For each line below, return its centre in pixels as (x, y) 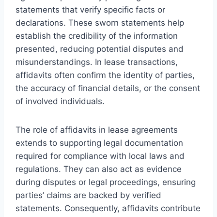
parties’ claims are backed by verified (88, 195)
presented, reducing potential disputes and (100, 49)
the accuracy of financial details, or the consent (108, 88)
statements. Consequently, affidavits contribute (108, 208)
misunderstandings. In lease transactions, (97, 62)
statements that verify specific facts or (90, 9)
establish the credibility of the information (97, 36)
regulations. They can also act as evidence (99, 169)
